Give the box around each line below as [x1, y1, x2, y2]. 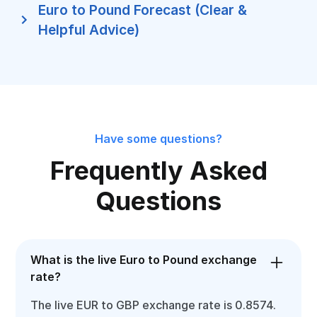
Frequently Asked [50, 155, 267, 186]
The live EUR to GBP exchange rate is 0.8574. [30, 298, 277, 312]
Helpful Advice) [38, 21, 140, 38]
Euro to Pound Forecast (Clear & [38, 1, 248, 18]
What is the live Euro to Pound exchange [30, 253, 258, 267]
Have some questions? [95, 132, 222, 146]
